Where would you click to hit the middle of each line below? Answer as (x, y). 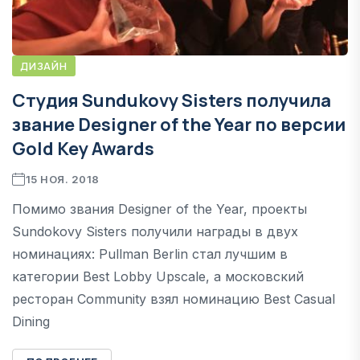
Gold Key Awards (83, 148)
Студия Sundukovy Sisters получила (172, 100)
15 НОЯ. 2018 (62, 179)
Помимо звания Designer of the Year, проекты (160, 209)
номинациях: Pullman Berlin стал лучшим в (150, 254)
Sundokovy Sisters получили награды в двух (155, 231)
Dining (31, 321)
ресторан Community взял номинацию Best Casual (174, 299)
